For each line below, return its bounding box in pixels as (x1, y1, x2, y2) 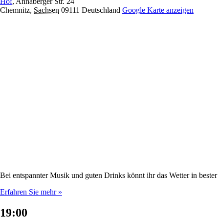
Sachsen (34, 6, 59, 15)
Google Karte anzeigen (122, 6, 194, 15)
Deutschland (82, 6, 120, 15)
